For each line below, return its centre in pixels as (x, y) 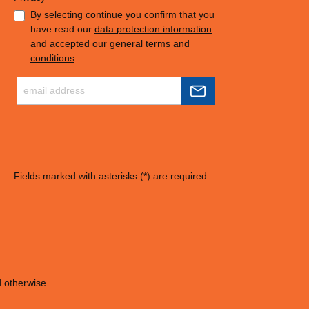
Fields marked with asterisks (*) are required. (112, 176)
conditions (52, 58)
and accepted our (70, 44)
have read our (62, 29)
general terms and (150, 44)
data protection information (153, 29)
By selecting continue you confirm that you (122, 15)
